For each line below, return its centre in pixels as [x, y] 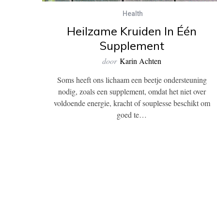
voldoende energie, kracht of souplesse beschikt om [132, 103]
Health [132, 14]
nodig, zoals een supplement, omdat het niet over [132, 91]
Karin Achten [140, 61]
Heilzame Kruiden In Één [132, 31]
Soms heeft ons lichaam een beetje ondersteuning [132, 80]
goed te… [132, 115]
